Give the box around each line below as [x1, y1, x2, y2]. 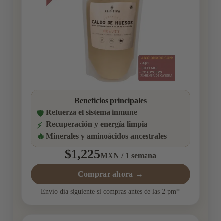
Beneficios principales [74, 96, 147, 105]
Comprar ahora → [77, 170, 144, 179]
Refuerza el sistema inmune [45, 108, 137, 117]
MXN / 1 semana [100, 151, 156, 160]
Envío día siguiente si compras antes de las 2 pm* [41, 187, 180, 196]
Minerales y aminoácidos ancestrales [45, 132, 167, 141]
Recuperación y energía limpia [45, 120, 147, 129]
